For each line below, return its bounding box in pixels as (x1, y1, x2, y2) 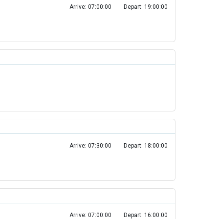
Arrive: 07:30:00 (69, 142, 111, 149)
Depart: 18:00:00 (124, 142, 168, 149)
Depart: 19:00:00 (124, 3, 168, 10)
